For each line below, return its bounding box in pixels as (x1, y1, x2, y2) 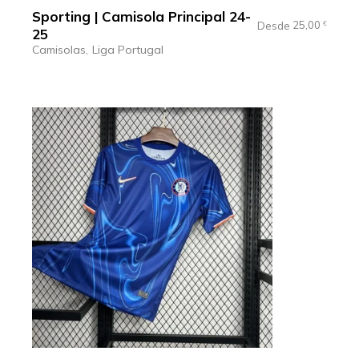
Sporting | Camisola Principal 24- (32, 8, 252, 26)
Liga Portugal (92, 42, 164, 58)
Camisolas (32, 42, 87, 58)
